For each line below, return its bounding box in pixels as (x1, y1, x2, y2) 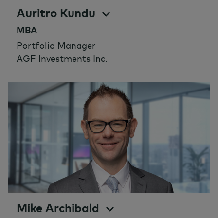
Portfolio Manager (17, 39, 96, 51)
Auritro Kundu (17, 5, 95, 20)
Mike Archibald (17, 200, 99, 215)
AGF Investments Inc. (17, 53, 108, 64)
